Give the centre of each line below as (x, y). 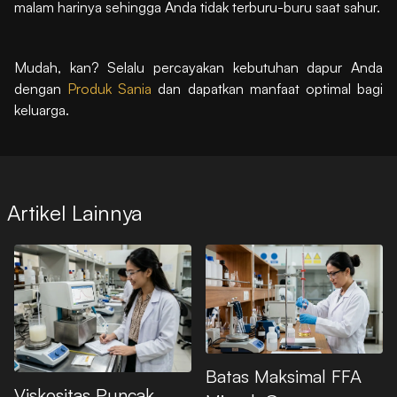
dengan (41, 89)
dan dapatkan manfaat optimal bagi (271, 89)
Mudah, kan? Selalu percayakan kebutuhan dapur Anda (198, 68)
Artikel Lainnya (75, 213)
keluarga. (42, 110)
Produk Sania (113, 89)
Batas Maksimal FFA (284, 377)
